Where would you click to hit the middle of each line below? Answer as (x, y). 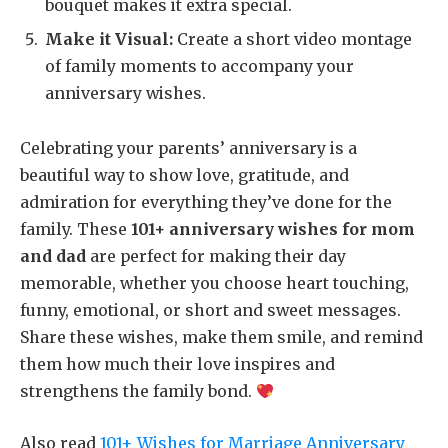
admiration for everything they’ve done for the (206, 202)
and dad (53, 256)
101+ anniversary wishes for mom (273, 229)
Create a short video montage (292, 38)
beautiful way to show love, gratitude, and (184, 175)
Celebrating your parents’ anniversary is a (188, 148)
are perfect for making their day (216, 256)
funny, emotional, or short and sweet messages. (210, 310)
